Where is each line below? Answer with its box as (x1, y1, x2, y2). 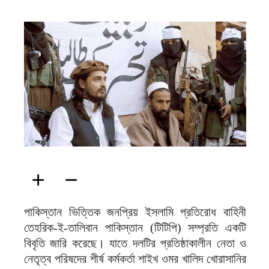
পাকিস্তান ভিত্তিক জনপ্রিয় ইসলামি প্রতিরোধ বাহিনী (24, 205, 246, 219)
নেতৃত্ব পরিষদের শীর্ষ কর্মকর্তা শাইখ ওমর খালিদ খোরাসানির (24, 252, 246, 266)
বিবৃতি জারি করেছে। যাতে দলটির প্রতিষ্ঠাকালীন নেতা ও (24, 237, 246, 250)
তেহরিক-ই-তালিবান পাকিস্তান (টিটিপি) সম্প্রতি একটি (24, 221, 246, 235)
